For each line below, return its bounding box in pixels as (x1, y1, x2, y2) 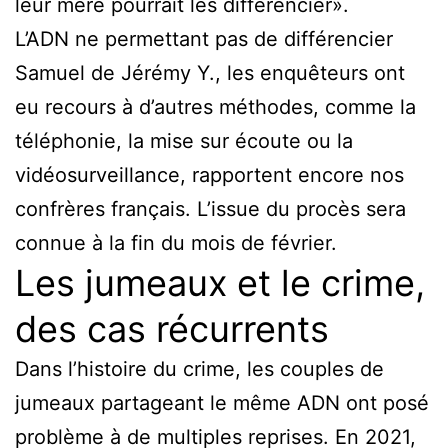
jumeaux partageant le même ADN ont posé (15, 391, 429, 416)
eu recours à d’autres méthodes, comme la (15, 95, 416, 120)
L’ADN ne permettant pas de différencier (15, 27, 393, 52)
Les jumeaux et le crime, (15, 261, 425, 306)
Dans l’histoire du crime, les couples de (15, 357, 384, 382)
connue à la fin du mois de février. (15, 231, 337, 256)
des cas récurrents (15, 307, 329, 352)
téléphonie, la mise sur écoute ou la (15, 129, 353, 154)
